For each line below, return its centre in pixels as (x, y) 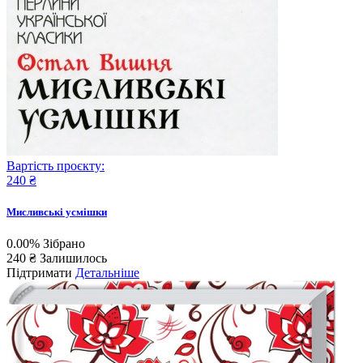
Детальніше (107, 273)
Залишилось (73, 258)
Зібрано (64, 244)
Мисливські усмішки (57, 212)
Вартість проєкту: (56, 166)
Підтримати (39, 273)
